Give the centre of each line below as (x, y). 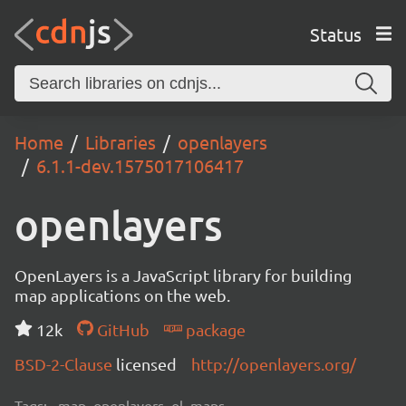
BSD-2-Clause (65, 364)
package (213, 329)
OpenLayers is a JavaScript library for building (183, 275)
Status (335, 34)
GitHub (121, 329)
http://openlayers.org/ (274, 364)
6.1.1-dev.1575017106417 (140, 165)
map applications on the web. (122, 295)
